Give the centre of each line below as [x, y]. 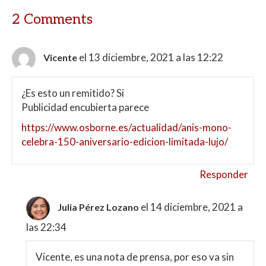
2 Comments [52, 20]
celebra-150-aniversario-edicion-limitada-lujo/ [125, 142]
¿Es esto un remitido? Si [73, 93]
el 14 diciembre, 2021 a [192, 207]
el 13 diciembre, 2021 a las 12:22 [151, 58]
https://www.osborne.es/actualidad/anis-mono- [126, 128]
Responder [224, 175]
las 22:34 [47, 227]
